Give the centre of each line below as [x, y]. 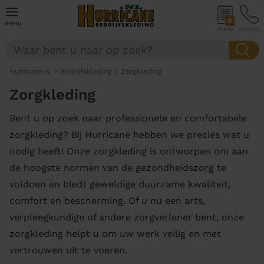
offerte [225, 29]
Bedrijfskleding [86, 71]
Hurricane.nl [30, 71]
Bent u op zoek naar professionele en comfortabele [128, 118]
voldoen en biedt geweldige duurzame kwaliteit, [120, 184]
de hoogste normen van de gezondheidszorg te [118, 168]
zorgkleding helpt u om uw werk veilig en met [115, 234]
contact [249, 29]
